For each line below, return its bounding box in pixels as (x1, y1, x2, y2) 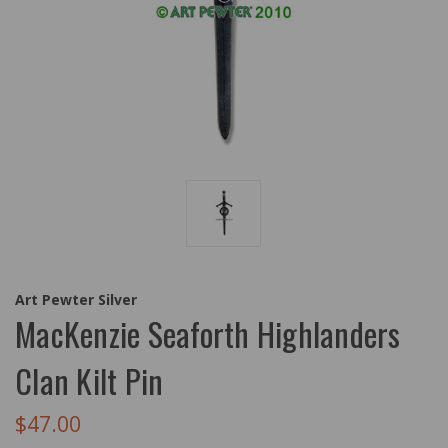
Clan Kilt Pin (15, 356, 164, 404)
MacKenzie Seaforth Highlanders (15, 309, 401, 357)
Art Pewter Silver (15, 289, 137, 309)
